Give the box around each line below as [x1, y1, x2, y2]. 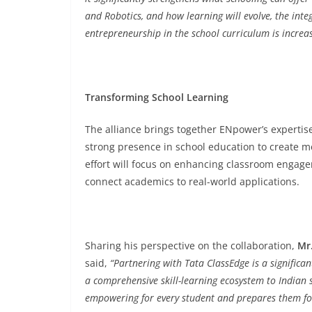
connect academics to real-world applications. [85, 175, 302, 188]
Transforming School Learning [85, 91, 228, 104]
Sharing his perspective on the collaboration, [85, 239, 297, 252]
